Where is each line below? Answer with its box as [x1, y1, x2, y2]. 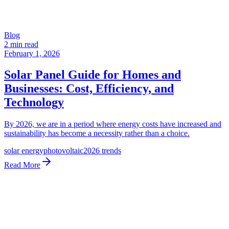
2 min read [4, 39, 38, 49]
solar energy [4, 146, 43, 155]
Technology [4, 96, 64, 109]
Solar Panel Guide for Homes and [4, 68, 181, 82]
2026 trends [83, 146, 121, 155]
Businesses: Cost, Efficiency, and [4, 82, 174, 96]
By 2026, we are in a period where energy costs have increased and [4, 120, 221, 129]
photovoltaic [43, 146, 83, 155]
